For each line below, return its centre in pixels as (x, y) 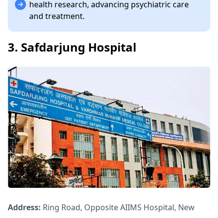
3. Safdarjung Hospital (72, 47)
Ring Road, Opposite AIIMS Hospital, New (119, 208)
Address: (25, 208)
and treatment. (57, 16)
